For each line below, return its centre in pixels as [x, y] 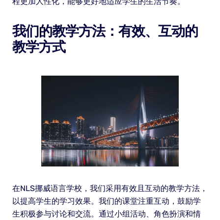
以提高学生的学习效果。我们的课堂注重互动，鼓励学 [106, 201]
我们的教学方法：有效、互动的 [105, 31]
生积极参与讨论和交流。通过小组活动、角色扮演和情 [106, 214]
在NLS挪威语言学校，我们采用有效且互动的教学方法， [110, 189]
